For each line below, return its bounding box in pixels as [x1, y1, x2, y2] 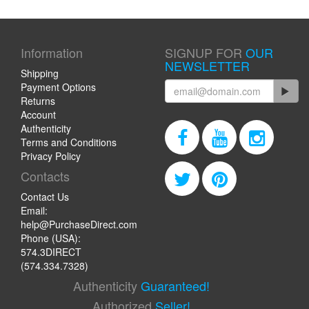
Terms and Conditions [21, 134, 117, 149]
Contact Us [21, 189, 69, 203]
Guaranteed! [141, 276, 210, 295]
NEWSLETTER [165, 56, 250, 74]
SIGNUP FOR [165, 43, 246, 61]
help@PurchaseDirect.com [21, 217, 137, 231]
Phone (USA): [21, 230, 81, 245]
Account [21, 107, 56, 121]
